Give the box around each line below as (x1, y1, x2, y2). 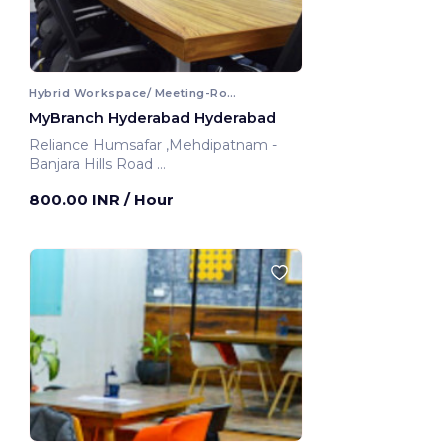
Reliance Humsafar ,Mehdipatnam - (29, 136, 166, 155)
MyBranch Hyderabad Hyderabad (29, 109, 276, 128)
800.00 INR (29, 190, 124, 210)
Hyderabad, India (29, 174, 146, 193)
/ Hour (124, 190, 174, 210)
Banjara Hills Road (29, 155, 157, 174)
